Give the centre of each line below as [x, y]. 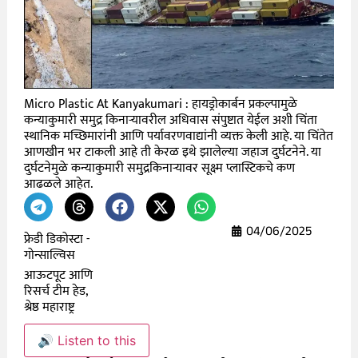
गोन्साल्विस [50, 255]
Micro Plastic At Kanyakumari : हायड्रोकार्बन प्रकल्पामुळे [161, 104]
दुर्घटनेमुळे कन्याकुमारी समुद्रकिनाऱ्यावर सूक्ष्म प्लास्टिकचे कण [160, 168]
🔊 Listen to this [87, 340]
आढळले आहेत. [59, 184]
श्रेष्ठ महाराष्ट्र [50, 307]
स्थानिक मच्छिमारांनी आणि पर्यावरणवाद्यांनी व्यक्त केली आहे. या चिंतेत [179, 136]
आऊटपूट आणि [59, 275]
